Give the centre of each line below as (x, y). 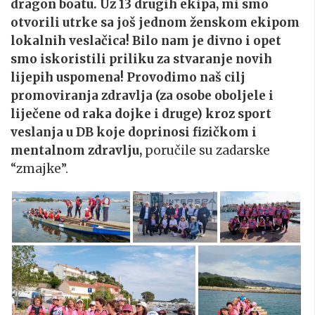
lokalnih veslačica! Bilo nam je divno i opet (146, 41)
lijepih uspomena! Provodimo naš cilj (128, 78)
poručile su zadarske (206, 151)
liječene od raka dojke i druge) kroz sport (141, 114)
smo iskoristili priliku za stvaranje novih (141, 59)
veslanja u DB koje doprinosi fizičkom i (134, 133)
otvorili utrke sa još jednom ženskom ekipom (155, 23)
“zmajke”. (39, 169)
